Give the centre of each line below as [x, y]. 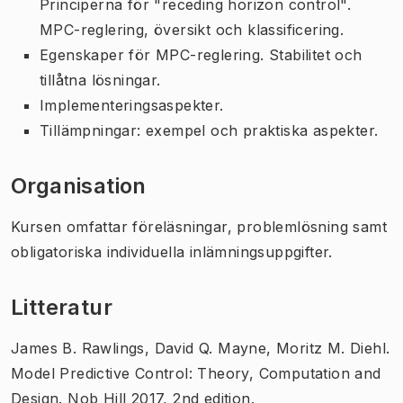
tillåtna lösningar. [100, 80]
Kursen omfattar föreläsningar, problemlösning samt [199, 226]
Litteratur [62, 307]
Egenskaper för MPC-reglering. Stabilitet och [201, 54]
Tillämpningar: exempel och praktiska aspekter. [209, 130]
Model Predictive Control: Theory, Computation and [196, 373]
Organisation [79, 185]
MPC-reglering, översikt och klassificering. [192, 29]
